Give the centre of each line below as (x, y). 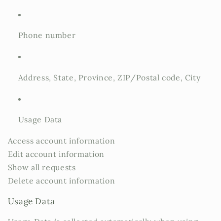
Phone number (47, 35)
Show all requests (42, 167)
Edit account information (56, 154)
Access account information (61, 141)
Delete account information (61, 181)
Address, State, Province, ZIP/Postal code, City (109, 77)
